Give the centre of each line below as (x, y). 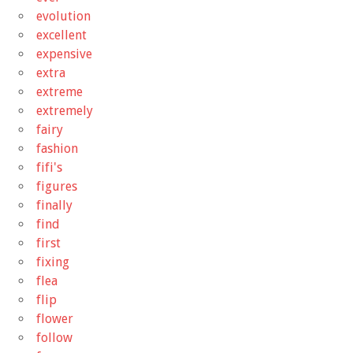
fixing (53, 262)
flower (55, 318)
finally (54, 205)
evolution (63, 16)
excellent (61, 35)
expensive (64, 54)
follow (54, 337)
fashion (57, 148)
